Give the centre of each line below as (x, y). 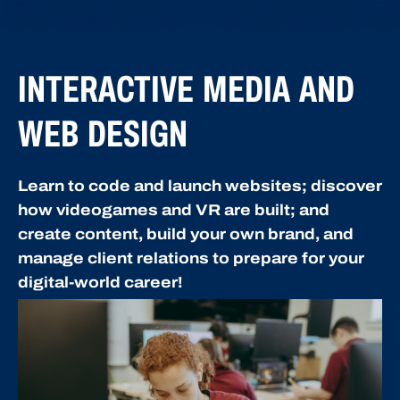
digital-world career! (100, 283)
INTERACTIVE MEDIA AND (186, 90)
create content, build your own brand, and (186, 235)
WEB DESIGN (103, 134)
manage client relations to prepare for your (191, 259)
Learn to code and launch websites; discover (200, 187)
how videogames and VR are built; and (174, 211)
